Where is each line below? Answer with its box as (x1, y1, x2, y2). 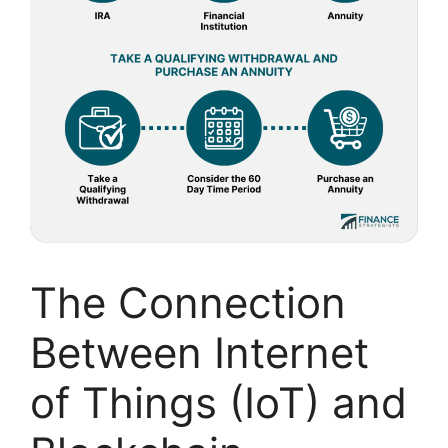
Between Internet (30, 326, 369, 378)
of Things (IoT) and (30, 376, 407, 428)
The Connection (30, 276, 346, 328)
